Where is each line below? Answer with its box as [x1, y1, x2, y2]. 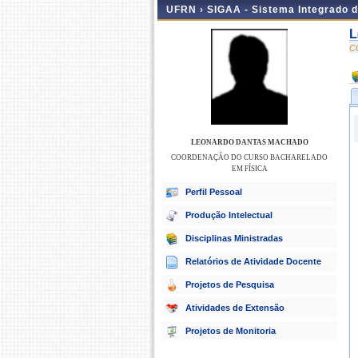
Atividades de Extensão [185, 303, 284, 312]
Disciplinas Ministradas [185, 233, 283, 243]
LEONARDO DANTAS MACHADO [190, 138, 308, 146]
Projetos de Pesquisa [185, 280, 274, 289]
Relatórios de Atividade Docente [185, 257, 321, 266]
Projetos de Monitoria [185, 326, 276, 336]
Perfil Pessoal [185, 187, 242, 197]
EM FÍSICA [231, 165, 268, 173]
